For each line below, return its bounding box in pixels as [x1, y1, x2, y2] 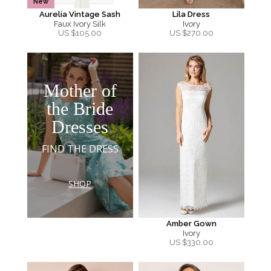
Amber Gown [166, 219, 217, 228]
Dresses [51, 116, 108, 137]
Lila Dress [172, 10, 210, 19]
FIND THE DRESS [41, 142, 119, 155]
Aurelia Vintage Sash [39, 10, 120, 19]
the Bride [47, 98, 113, 119]
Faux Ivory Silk [54, 19, 106, 28]
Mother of [43, 80, 117, 100]
